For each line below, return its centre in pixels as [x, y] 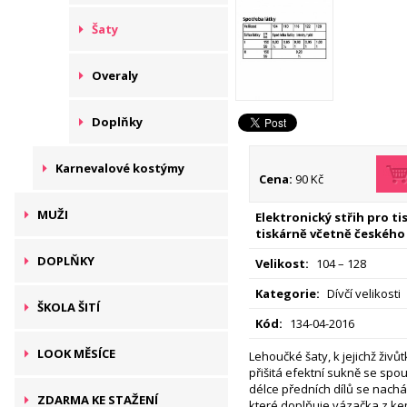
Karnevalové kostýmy [120, 168]
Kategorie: [288, 294]
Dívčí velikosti [362, 294]
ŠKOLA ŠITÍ [69, 307]
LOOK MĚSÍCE [76, 353]
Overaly [115, 75]
